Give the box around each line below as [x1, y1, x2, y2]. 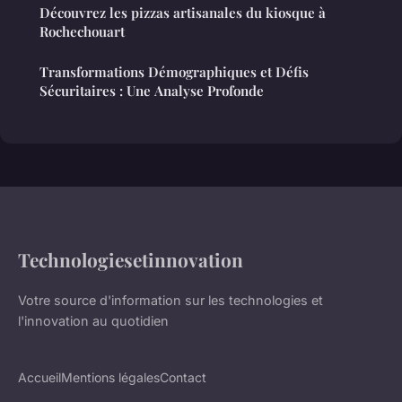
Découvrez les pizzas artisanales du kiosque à [39, 3, 326, 22]
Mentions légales [61, 369, 160, 385]
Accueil [18, 369, 61, 385]
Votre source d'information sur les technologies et [18, 292, 323, 308]
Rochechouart [39, 22, 125, 40]
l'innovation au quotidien [18, 312, 169, 328]
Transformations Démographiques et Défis [39, 62, 309, 81]
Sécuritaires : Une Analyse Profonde [39, 81, 264, 100]
